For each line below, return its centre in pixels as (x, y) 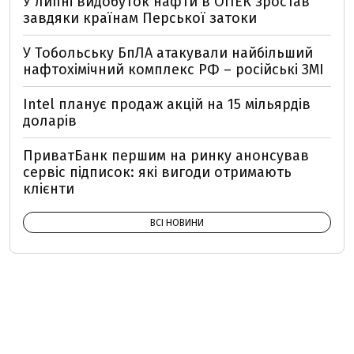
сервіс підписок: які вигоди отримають (157, 172)
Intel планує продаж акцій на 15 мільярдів (167, 104)
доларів (50, 121)
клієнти (49, 189)
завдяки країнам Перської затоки (140, 18)
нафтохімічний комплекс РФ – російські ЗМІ (173, 70)
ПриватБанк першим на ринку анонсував (166, 156)
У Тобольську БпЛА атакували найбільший (168, 53)
